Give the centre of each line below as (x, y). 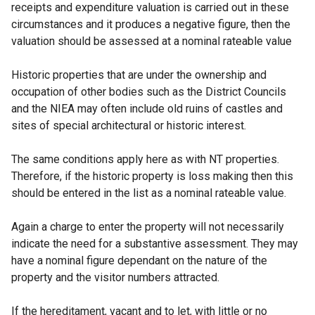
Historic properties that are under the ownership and (139, 75)
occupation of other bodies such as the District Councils (149, 92)
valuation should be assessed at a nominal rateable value (152, 41)
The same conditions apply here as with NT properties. (145, 159)
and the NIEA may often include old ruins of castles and (147, 109)
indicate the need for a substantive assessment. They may (155, 244)
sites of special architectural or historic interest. (129, 126)
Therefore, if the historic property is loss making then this (152, 176)
